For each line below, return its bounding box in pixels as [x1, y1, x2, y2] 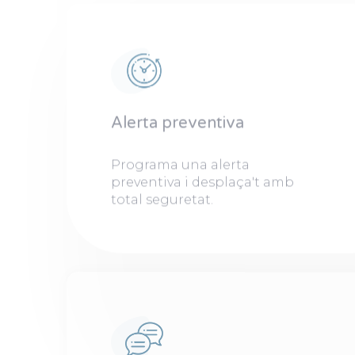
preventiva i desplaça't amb [110, 174, 294, 190]
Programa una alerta [110, 157, 250, 173]
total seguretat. [110, 192, 213, 208]
